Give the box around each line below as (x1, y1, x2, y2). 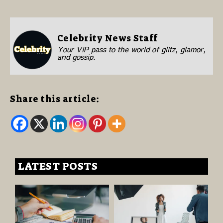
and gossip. (57, 51, 96, 62)
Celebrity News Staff (57, 32, 158, 45)
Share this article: (10, 93, 100, 105)
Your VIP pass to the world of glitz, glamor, (57, 44, 206, 55)
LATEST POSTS (18, 159, 98, 173)
